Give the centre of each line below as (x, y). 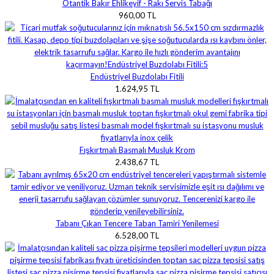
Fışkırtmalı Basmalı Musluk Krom (137, 150)
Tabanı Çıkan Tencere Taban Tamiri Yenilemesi (137, 224)
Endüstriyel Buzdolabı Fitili (137, 77)
